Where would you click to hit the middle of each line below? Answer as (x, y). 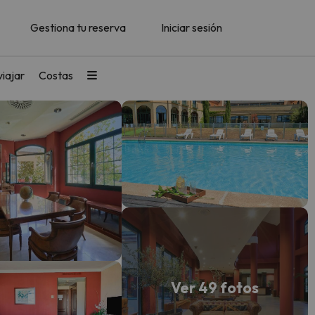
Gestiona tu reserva (78, 28)
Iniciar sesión (192, 28)
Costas (56, 75)
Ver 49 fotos (215, 287)
